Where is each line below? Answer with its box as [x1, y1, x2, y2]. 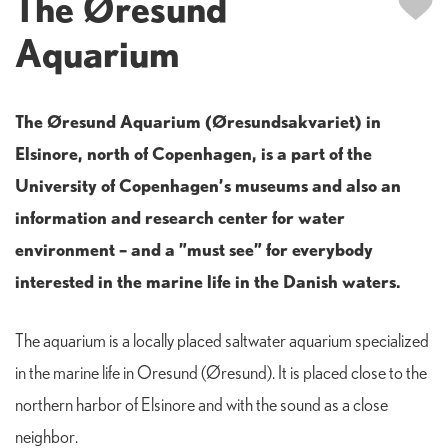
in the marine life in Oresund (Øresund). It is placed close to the [15, 365, 427, 384]
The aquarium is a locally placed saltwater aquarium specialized [15, 333, 429, 352]
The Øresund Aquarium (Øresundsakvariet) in [15, 111, 381, 132]
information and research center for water [15, 207, 345, 228]
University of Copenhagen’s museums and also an [15, 175, 401, 196]
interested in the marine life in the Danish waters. [15, 271, 401, 292]
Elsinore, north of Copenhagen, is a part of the [15, 143, 372, 164]
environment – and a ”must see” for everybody [15, 239, 373, 260]
